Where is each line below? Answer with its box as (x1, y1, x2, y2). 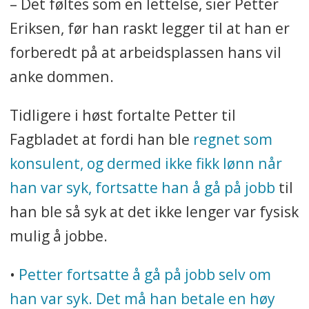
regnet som (192, 129, 272, 150)
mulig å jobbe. (9, 226, 108, 246)
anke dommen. (9, 66, 114, 87)
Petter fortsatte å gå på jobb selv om (18, 264, 271, 285)
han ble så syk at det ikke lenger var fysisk (9, 201, 299, 222)
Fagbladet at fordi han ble (9, 129, 193, 150)
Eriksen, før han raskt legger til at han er (9, 18, 290, 39)
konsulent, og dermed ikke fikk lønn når (9, 153, 282, 174)
